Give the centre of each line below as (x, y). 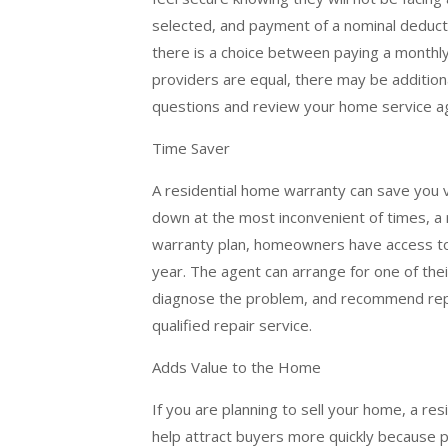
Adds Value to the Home (236, 367)
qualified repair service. (234, 325)
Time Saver (191, 148)
